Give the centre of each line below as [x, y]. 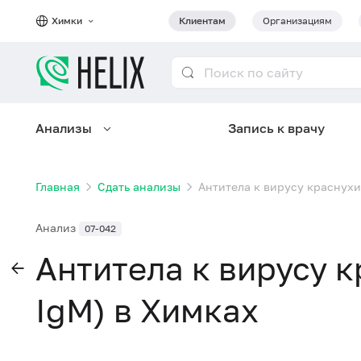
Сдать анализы [139, 187]
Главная [58, 187]
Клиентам [202, 21]
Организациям [297, 21]
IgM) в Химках [147, 310]
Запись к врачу [277, 128]
